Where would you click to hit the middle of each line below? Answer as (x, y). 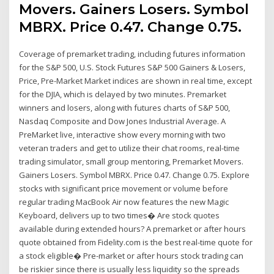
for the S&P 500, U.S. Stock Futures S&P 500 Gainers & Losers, (132, 67)
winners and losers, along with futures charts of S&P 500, (125, 107)
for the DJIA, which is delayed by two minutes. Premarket (123, 94)
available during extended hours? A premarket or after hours (133, 228)
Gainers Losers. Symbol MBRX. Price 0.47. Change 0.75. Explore (135, 175)
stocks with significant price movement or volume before (124, 188)
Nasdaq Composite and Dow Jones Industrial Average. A (123, 121)
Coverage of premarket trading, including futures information (132, 54)
